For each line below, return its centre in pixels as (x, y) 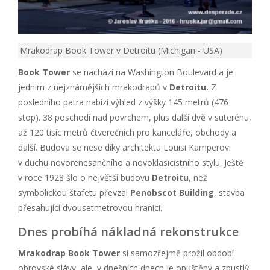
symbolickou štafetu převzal (74, 192)
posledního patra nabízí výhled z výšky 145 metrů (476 (123, 102)
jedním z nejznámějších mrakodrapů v (94, 87)
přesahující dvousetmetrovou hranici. (90, 207)
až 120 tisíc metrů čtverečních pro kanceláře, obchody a (127, 132)
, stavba (229, 192)
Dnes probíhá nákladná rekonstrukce (128, 231)
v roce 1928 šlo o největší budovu (85, 177)
